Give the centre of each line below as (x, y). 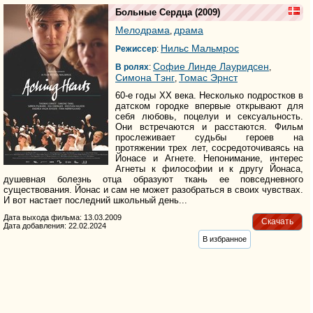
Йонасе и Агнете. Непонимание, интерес (210, 158)
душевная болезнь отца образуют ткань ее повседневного (154, 179)
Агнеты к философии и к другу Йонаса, (210, 168)
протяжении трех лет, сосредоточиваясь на (210, 147)
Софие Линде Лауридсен (211, 66)
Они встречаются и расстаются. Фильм (210, 126)
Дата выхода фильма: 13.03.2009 (63, 217)
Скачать (277, 222)
